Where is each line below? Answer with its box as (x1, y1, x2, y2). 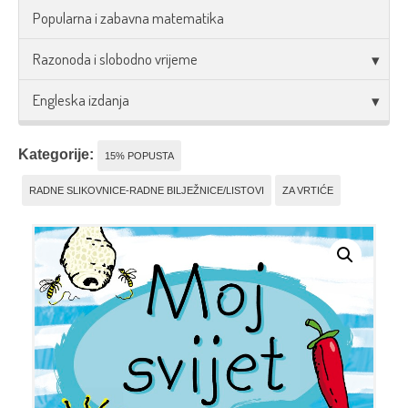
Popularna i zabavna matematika (33, 8, 224, 27)
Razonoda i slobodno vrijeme (33, 49, 198, 68)
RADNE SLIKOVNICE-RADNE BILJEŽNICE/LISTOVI (29, 185, 264, 196)
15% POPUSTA (105, 150, 174, 161)
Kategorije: (18, 147, 94, 162)
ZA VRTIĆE (282, 185, 333, 196)
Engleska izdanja (33, 90, 129, 109)
